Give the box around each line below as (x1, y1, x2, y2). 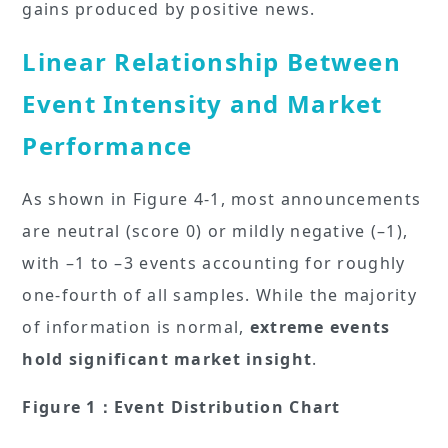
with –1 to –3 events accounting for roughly (22, 251, 406, 274)
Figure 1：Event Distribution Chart (22, 395, 341, 418)
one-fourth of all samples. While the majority (22, 283, 418, 306)
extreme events (249, 315, 391, 338)
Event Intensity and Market (22, 86, 383, 120)
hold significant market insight (22, 347, 313, 370)
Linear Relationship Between (22, 44, 401, 78)
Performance (22, 128, 193, 162)
